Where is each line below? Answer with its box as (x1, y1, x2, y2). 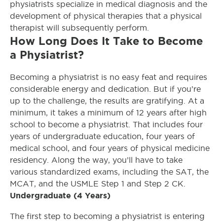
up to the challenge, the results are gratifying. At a (10, 97, 204, 105)
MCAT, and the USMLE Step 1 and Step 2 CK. (10, 180, 185, 188)
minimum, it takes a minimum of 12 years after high (10, 109, 207, 117)
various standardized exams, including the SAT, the (10, 168, 209, 176)
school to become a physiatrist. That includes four (10, 120, 203, 129)
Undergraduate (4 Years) (10, 191, 110, 200)
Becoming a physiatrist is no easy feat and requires (10, 73, 207, 81)
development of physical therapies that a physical (10, 12, 202, 20)
